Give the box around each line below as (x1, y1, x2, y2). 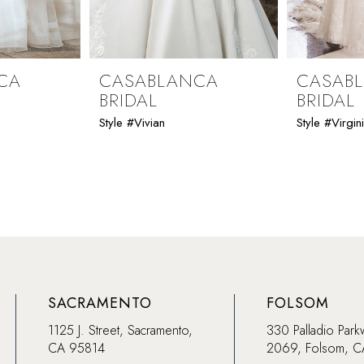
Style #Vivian (99, 113, 165, 132)
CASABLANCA (99, 67, 219, 93)
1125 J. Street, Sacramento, (48, 320, 193, 340)
